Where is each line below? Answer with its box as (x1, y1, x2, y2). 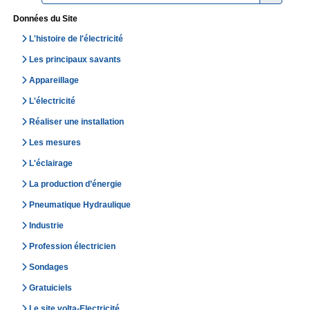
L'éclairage (29, 158, 73, 168)
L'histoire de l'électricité (29, 33, 123, 44)
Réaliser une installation (29, 116, 124, 127)
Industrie (29, 220, 64, 230)
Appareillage (29, 75, 79, 85)
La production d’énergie (29, 179, 122, 189)
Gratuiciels (29, 282, 72, 293)
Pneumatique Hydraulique (29, 199, 131, 210)
